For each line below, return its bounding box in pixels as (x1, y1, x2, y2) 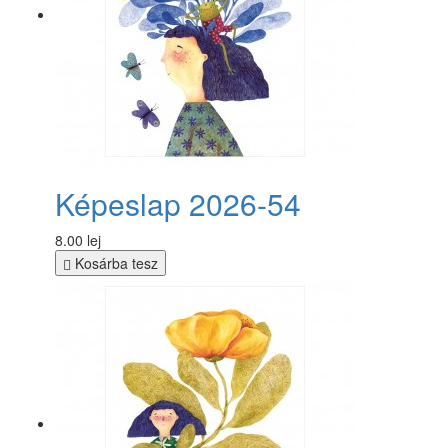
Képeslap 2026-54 (55, 181, 301, 225)
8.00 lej (55, 229, 101, 250)
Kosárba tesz (71, 252, 158, 273)
